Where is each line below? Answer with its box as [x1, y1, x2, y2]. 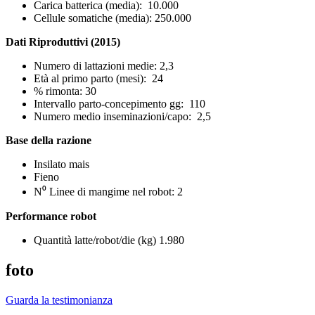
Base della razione [6, 134, 91, 147]
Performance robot [6, 210, 96, 223]
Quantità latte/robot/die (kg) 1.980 [34, 234, 184, 247]
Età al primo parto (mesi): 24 [34, 72, 163, 85]
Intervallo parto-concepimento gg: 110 [34, 98, 205, 110]
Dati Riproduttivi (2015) [6, 36, 120, 49]
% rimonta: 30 [34, 85, 96, 98]
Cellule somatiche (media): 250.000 [34, 12, 191, 25]
